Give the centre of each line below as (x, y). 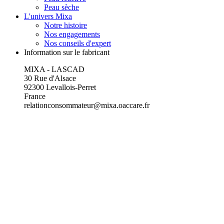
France (35, 96)
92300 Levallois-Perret (60, 87)
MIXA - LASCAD (54, 69)
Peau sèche (61, 7)
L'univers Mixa (48, 16)
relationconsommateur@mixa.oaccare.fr (87, 105)
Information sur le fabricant (67, 52)
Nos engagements (72, 34)
